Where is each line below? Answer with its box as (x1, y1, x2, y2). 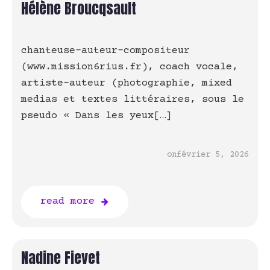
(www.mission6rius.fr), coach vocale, (21, 61, 238, 74)
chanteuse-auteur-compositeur (21, 45, 190, 57)
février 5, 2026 (177, 150, 249, 160)
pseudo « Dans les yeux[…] (21, 110, 172, 122)
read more (40, 196, 95, 208)
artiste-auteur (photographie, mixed (21, 78, 232, 90)
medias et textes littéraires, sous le (21, 94, 244, 106)
